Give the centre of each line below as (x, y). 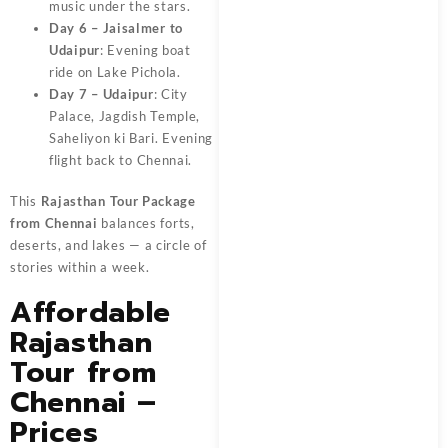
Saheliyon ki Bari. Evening (131, 137)
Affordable (90, 313)
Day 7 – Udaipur (101, 93)
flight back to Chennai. (121, 159)
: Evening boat (145, 49)
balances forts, (146, 223)
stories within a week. (80, 267)
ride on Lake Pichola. (115, 71)
